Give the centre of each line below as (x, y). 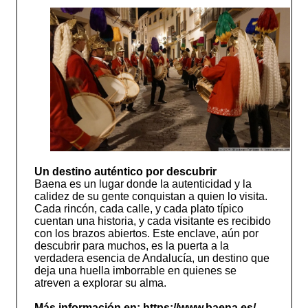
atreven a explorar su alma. (100, 283)
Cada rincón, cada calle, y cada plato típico (139, 209)
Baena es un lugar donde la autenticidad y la (143, 184)
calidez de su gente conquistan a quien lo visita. (151, 197)
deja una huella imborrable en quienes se (135, 271)
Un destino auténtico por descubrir (125, 172)
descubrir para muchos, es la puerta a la (131, 246)
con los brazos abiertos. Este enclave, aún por (146, 234)
